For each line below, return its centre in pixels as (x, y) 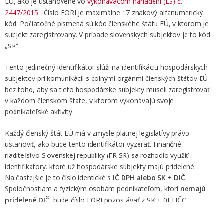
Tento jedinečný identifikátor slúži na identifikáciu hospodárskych (106, 67)
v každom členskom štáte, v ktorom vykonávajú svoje (89, 101)
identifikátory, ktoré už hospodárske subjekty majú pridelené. (100, 166)
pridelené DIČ (27, 200)
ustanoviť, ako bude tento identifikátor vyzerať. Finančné (93, 144)
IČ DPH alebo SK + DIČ (149, 178)
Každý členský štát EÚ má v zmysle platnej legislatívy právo (97, 133)
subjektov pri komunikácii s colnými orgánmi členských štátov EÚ (106, 78)
